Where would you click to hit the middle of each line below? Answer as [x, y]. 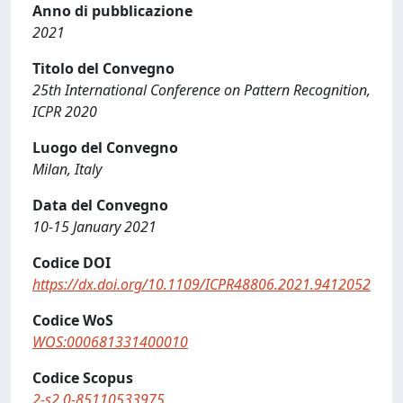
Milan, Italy [67, 169]
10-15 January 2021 [94, 227]
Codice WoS [73, 320]
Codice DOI [72, 263]
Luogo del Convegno [105, 148]
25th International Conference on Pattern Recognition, [201, 90]
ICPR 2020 [65, 112]
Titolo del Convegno [103, 68]
